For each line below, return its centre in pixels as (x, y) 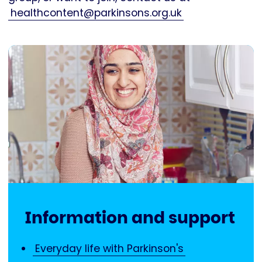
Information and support (130, 218)
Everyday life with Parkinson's (109, 248)
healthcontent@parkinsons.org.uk (96, 13)
